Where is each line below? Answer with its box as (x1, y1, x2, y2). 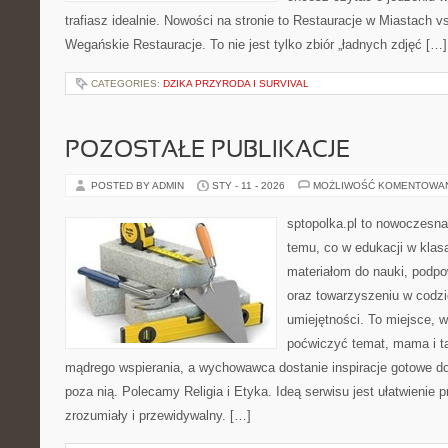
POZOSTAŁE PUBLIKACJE (65, 140, 350, 162)
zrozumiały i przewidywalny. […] (65, 408, 251, 423)
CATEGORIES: (91, 78, 163, 89)
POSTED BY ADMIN (91, 180, 187, 191)
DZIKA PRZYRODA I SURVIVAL (163, 78, 309, 89)
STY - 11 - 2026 (212, 180, 285, 191)
